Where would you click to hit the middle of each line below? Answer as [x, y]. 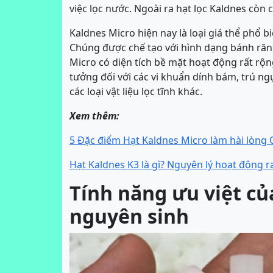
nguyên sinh [129, 216]
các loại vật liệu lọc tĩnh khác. [136, 91]
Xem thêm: [94, 116]
